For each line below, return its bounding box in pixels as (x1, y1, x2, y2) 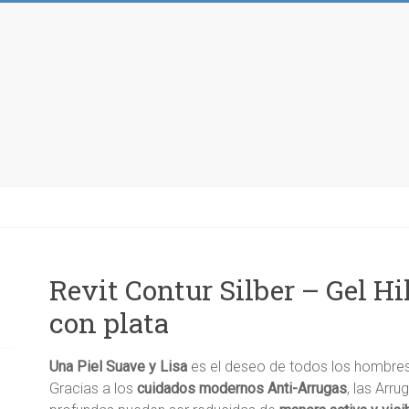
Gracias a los (49, 380, 137, 397)
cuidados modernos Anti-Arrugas (137, 380, 347, 397)
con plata (49, 305, 169, 341)
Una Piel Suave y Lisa (49, 358, 187, 375)
